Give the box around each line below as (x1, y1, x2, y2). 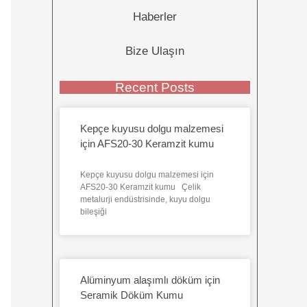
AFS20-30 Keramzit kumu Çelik (80, 182, 201, 193)
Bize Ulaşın (125, 45, 184, 58)
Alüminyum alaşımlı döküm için (80, 274, 220, 286)
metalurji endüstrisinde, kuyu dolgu (80, 195, 210, 205)
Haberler (133, 10, 177, 23)
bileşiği (80, 207, 107, 217)
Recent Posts (115, 80, 195, 95)
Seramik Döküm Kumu (80, 289, 183, 302)
